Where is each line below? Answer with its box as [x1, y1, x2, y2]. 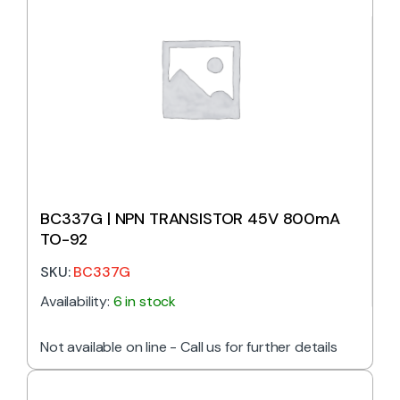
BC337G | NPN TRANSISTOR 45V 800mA [40, 207, 340, 229]
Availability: [40, 291, 113, 311]
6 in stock [112, 291, 177, 311]
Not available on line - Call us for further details [40, 337, 337, 356]
